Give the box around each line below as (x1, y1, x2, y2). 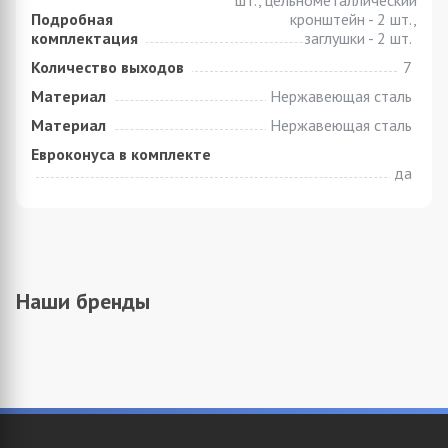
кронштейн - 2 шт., (290, 9, 417, 29)
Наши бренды (16, 287, 150, 315)
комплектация (31, 28, 146, 48)
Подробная (31, 9, 113, 29)
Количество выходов (31, 57, 192, 77)
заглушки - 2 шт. (304, 28, 412, 48)
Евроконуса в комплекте (31, 144, 211, 164)
